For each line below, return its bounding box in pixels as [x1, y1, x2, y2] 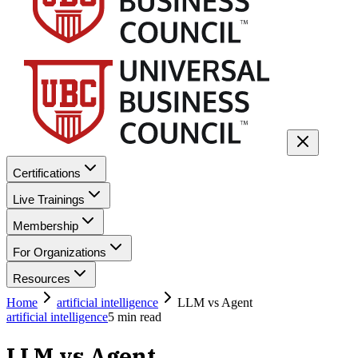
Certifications [13, 166, 81, 180]
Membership [13, 219, 78, 233]
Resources [13, 272, 70, 285]
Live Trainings [13, 193, 85, 206]
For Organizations [13, 245, 106, 259]
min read [114, 310, 161, 324]
